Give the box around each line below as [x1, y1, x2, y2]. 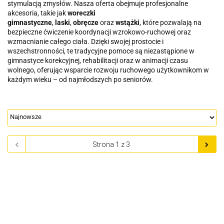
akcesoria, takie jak [7, 9, 66, 17]
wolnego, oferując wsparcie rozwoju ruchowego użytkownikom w [7, 66, 209, 74]
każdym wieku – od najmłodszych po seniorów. [7, 75, 153, 84]
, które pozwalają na [139, 18, 201, 27]
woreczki [67, 9, 95, 17]
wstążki [115, 18, 139, 27]
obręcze [73, 18, 98, 27]
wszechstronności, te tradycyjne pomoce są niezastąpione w [7, 47, 194, 55]
